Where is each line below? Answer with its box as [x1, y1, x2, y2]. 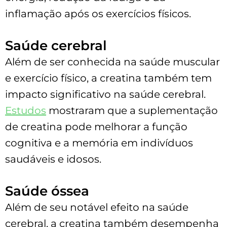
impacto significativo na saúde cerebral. [5, 88, 206, 100]
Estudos [5, 104, 46, 117]
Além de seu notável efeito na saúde [5, 201, 188, 213]
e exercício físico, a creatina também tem [5, 71, 212, 84]
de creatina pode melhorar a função [5, 120, 187, 133]
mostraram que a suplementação [46, 104, 218, 117]
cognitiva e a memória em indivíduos [5, 136, 193, 149]
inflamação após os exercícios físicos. [5, 7, 191, 20]
